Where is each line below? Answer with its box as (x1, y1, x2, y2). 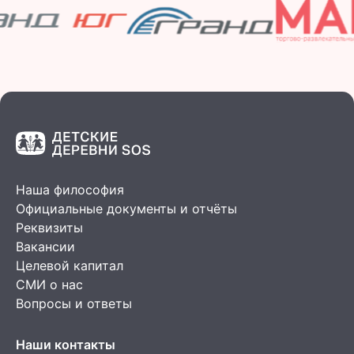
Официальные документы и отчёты (16, 201, 237, 217)
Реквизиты (16, 220, 83, 236)
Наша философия (16, 182, 124, 198)
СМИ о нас (16, 277, 83, 293)
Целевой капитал (16, 258, 123, 274)
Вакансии (16, 239, 75, 255)
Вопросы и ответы (16, 296, 132, 312)
